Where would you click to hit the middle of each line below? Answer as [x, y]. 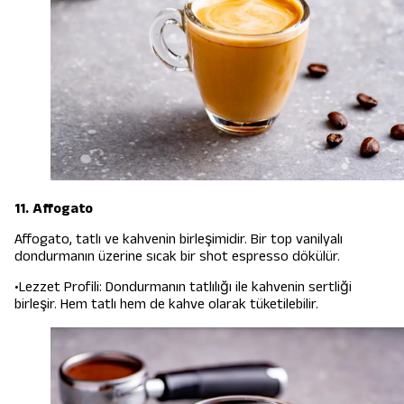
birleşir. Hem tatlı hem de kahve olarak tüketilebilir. [166, 304]
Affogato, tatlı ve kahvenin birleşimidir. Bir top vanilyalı [179, 239]
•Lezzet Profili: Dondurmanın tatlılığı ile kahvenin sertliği [183, 287]
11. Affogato [54, 208]
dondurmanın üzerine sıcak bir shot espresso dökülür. [177, 256]
